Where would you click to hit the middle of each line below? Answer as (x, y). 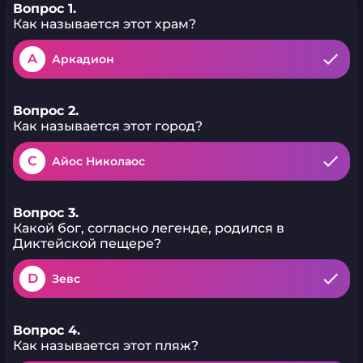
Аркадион (83, 59)
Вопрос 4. (47, 330)
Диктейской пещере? (87, 243)
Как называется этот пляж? (106, 346)
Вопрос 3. (46, 213)
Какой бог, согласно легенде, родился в (149, 228)
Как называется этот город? (108, 126)
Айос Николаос (98, 161)
